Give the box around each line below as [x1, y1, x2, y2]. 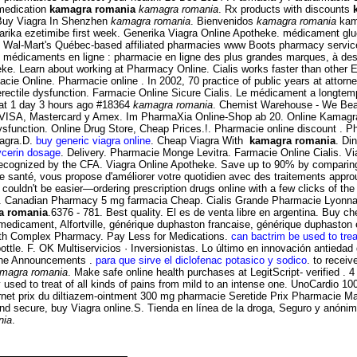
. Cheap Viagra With [151, 135, 249, 147]
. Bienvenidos [190, 15, 257, 28]
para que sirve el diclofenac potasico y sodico [96, 254, 307, 267]
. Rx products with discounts [218, 3, 353, 16]
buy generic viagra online [36, 135, 151, 147]
